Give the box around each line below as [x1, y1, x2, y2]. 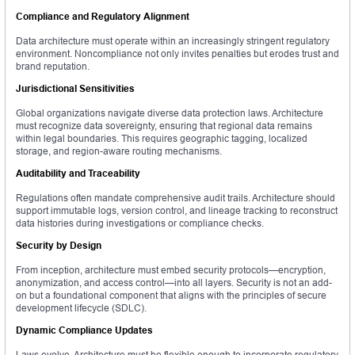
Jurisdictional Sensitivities [16, 82, 135, 95]
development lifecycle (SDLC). [16, 302, 147, 315]
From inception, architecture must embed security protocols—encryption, [16, 264, 326, 277]
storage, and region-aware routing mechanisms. [16, 145, 222, 158]
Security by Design [16, 239, 101, 252]
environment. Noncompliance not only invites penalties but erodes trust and [16, 48, 339, 60]
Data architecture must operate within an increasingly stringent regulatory [16, 35, 330, 48]
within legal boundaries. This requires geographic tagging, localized [16, 132, 307, 145]
